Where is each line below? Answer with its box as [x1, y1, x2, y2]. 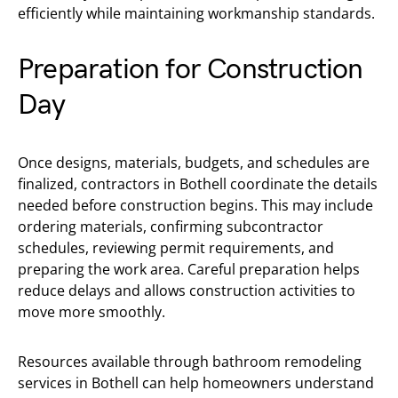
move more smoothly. [18, 302, 165, 322]
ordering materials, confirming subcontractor [18, 217, 323, 236]
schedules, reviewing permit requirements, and [18, 238, 334, 258]
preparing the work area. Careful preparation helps [18, 259, 360, 279]
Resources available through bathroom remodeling [18, 352, 362, 371]
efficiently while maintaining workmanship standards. [18, 4, 375, 23]
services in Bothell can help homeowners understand [18, 373, 374, 393]
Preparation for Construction [18, 52, 363, 87]
